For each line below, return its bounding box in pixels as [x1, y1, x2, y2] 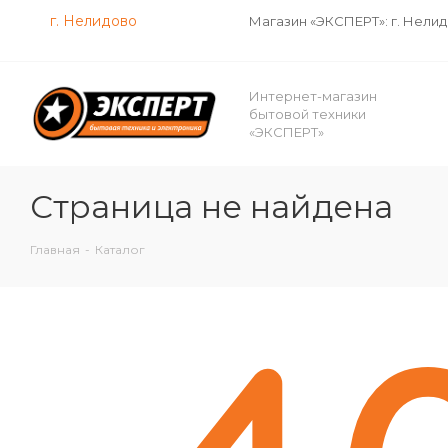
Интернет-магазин [249, 88, 377, 104]
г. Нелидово [50, 13, 137, 29]
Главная [30, 242, 80, 257]
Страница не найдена [30, 187, 393, 226]
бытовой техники [249, 106, 366, 122]
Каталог [95, 242, 145, 257]
